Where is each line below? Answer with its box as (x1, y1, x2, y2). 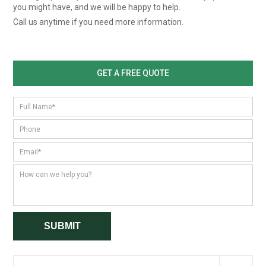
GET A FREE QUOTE (97, 68, 169, 78)
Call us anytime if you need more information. (13, 17, 184, 27)
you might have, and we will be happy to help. (13, 2, 181, 12)
